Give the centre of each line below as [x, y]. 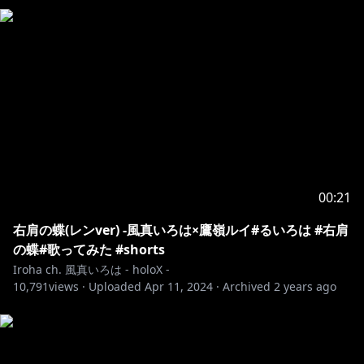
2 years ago [305, 286]
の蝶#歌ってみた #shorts [89, 249]
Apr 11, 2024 [179, 286]
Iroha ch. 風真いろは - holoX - [91, 269]
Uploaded [115, 286]
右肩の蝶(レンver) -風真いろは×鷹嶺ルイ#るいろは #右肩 [181, 230]
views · [67, 286]
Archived [247, 286]
